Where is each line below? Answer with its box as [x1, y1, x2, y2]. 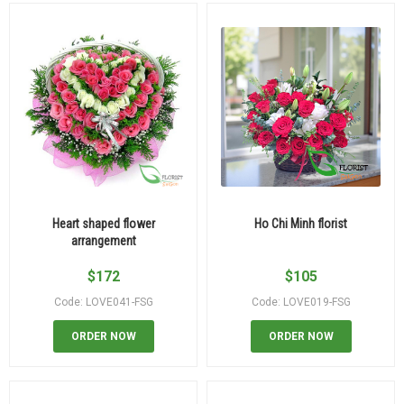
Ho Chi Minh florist [254, 216, 347, 231]
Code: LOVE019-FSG [251, 295, 351, 308]
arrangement [70, 233, 136, 248]
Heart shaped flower [51, 216, 155, 231]
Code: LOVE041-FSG [53, 295, 153, 308]
